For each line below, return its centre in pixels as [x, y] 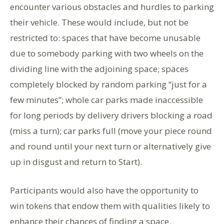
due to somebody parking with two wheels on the [107, 53]
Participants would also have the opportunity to [104, 190]
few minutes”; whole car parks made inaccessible [106, 99]
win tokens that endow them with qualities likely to [110, 205]
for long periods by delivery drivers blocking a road [111, 115]
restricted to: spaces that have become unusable [105, 37]
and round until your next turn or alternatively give [110, 146]
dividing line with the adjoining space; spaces [99, 68]
